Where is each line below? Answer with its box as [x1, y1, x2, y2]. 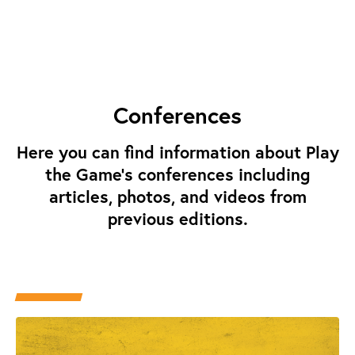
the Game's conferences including [45, 163, 310, 185]
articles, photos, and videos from [48, 185, 307, 208]
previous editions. [107, 208, 248, 230]
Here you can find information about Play [16, 141, 339, 163]
